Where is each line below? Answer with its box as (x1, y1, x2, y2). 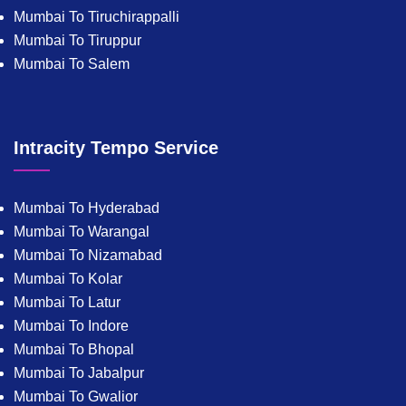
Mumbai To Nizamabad (14, 247, 162, 264)
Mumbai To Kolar (14, 271, 122, 287)
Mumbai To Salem (14, 56, 130, 72)
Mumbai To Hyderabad (14, 200, 159, 217)
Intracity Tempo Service (14, 138, 218, 159)
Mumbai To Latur (14, 295, 121, 311)
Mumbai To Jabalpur (14, 365, 144, 382)
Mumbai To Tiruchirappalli (14, 9, 179, 25)
